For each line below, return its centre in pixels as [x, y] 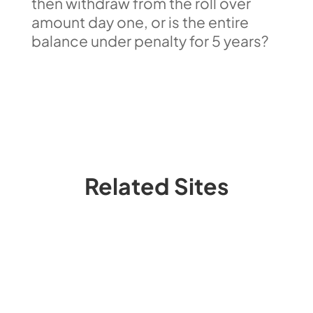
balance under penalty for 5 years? [151, 41]
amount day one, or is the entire [140, 22]
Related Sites [156, 186]
